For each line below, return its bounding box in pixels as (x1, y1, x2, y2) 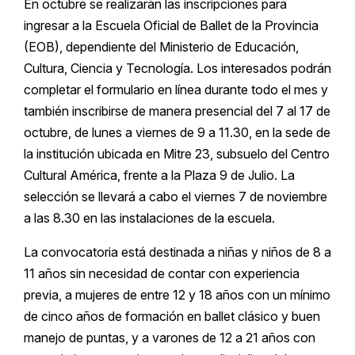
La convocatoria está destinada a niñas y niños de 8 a (24, 243, 331, 260)
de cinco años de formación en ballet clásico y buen (24, 307, 320, 324)
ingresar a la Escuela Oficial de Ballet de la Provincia (24, 17, 319, 33)
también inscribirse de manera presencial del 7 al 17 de (24, 102, 330, 119)
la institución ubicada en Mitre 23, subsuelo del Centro (24, 145, 330, 162)
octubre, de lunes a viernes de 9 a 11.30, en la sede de (24, 124, 330, 140)
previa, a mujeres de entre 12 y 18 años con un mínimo (24, 286, 330, 303)
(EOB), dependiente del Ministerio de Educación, (24, 38, 299, 55)
